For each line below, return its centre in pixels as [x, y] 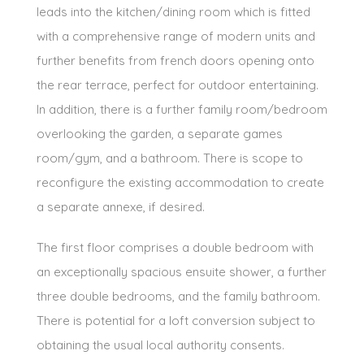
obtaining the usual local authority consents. [160, 344]
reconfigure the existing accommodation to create [180, 182]
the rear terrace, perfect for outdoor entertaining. [178, 84]
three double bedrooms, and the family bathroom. [178, 296]
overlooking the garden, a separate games [160, 133]
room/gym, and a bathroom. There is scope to [170, 158]
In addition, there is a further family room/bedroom [182, 109]
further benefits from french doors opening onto [175, 60]
